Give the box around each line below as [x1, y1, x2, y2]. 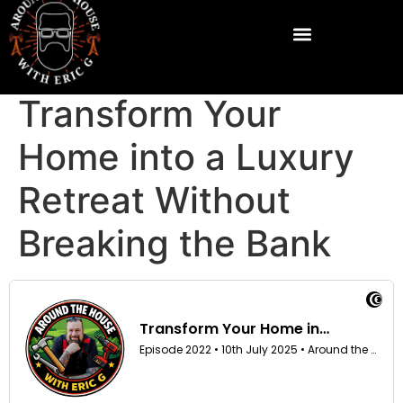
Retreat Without [18, 178, 291, 222]
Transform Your [18, 92, 281, 136]
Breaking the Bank [18, 221, 331, 265]
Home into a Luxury [18, 135, 354, 179]
